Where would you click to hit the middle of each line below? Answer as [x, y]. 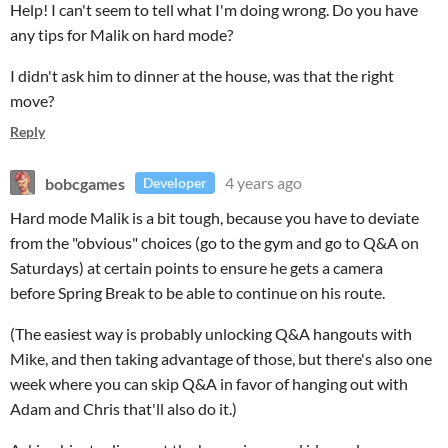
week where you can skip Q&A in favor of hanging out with [209, 383]
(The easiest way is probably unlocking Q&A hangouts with [211, 333]
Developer [175, 182]
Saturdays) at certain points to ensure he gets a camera [196, 267]
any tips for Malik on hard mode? [121, 34]
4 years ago [263, 182]
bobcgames [85, 182]
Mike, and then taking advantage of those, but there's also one [221, 358]
